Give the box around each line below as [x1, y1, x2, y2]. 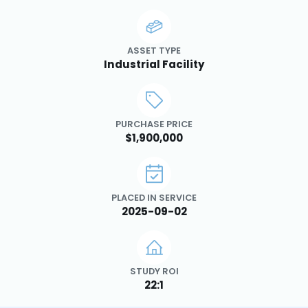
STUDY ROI [129, 265, 179, 277]
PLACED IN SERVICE [111, 191, 197, 203]
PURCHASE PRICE [115, 118, 192, 130]
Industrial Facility [103, 56, 205, 71]
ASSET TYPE [127, 44, 181, 56]
